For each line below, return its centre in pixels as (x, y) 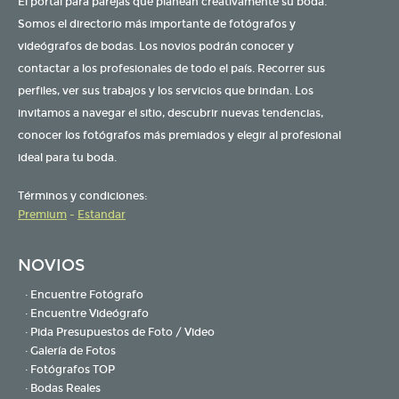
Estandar (102, 214)
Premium (42, 214)
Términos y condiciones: (83, 195)
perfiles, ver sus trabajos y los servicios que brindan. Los (166, 90)
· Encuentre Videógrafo (87, 313)
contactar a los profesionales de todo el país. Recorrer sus (171, 68)
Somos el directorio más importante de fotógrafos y (157, 24)
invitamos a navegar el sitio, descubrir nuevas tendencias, (171, 113)
